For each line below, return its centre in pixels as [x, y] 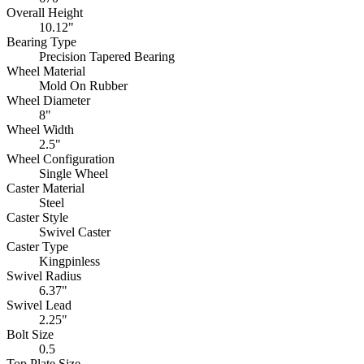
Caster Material [45, 188]
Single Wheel [74, 173]
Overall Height [45, 12]
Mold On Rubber [83, 85]
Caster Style [37, 217]
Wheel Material [46, 71]
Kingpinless [69, 261]
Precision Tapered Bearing [107, 56]
